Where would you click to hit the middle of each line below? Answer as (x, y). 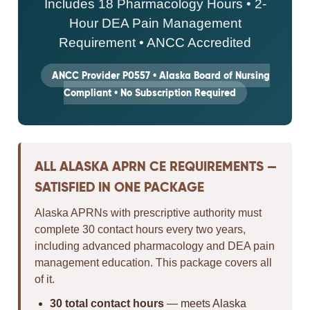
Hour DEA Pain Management (155, 23)
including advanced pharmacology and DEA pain (155, 246)
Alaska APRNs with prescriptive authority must (148, 213)
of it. (45, 279)
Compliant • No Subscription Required (149, 93)
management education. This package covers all (154, 263)
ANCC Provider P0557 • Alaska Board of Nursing (161, 75)
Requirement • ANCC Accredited (155, 43)
